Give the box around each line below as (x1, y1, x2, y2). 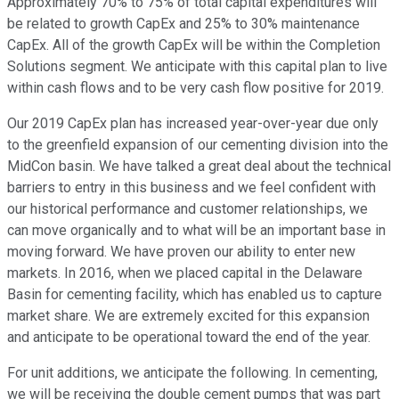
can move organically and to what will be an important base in (7, 222, 386, 240)
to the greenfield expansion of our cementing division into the (7, 136, 388, 154)
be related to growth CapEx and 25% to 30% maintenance (7, 15, 360, 33)
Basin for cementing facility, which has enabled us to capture (7, 286, 382, 304)
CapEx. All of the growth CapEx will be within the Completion (7, 37, 380, 54)
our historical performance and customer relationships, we (7, 200, 368, 218)
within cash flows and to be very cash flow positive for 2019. (7, 79, 384, 97)
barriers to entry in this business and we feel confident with (7, 179, 376, 197)
